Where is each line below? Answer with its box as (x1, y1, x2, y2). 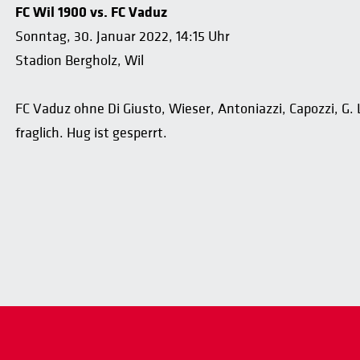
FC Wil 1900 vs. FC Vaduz (14, 3, 167, 20)
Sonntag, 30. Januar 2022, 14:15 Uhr (14, 28, 230, 44)
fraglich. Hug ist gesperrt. (14, 125, 167, 141)
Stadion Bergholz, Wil (14, 52, 144, 68)
